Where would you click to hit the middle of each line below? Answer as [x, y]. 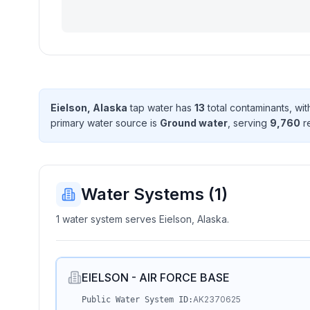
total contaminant [245, 108]
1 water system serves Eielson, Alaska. [143, 219]
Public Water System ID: [137, 300]
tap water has [161, 108]
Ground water [194, 123]
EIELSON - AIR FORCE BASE [156, 277]
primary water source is [105, 123]
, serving [249, 123]
